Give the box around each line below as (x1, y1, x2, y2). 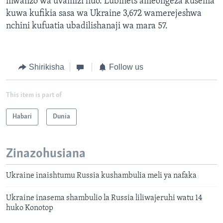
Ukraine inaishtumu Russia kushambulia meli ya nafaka (6, 172, 197, 180)
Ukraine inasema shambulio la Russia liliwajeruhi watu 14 (6, 194, 202, 203)
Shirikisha (28, 63, 64, 72)
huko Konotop (6, 204, 53, 213)
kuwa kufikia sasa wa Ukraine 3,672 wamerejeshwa (6, 9, 202, 19)
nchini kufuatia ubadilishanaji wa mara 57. (6, 21, 168, 31)
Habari (12, 112, 32, 120)
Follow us (109, 63, 143, 72)
